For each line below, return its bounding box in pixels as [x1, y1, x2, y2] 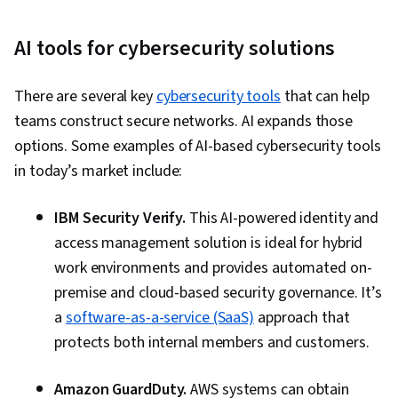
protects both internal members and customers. [54, 331, 370, 354]
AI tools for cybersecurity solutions [14, 33, 336, 65]
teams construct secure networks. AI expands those [14, 110, 354, 133]
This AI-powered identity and [186, 207, 379, 230]
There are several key [14, 85, 156, 108]
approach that [254, 306, 350, 330]
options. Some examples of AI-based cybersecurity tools [14, 135, 381, 158]
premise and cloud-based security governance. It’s [54, 282, 383, 305]
